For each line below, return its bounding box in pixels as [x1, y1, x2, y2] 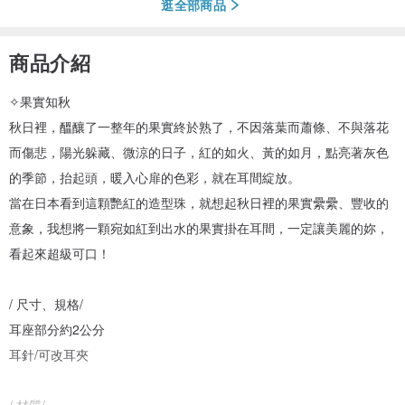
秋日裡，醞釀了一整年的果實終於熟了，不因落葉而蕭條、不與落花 [9, 117, 389, 136]
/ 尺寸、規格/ [9, 294, 83, 313]
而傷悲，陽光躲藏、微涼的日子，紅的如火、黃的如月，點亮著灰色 [9, 142, 389, 161]
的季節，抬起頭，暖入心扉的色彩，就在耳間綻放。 [9, 167, 300, 186]
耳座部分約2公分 [9, 319, 105, 338]
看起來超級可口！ [9, 243, 110, 262]
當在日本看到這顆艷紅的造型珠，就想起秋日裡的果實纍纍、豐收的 [9, 193, 389, 212]
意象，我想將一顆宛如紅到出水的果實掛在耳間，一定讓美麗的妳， [9, 218, 389, 237]
